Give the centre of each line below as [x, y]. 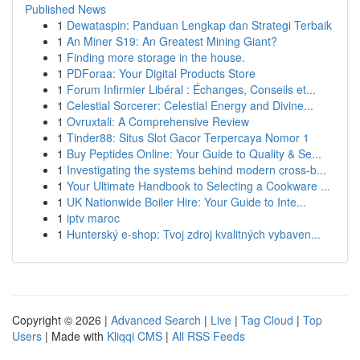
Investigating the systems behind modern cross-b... [196, 170]
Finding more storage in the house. [156, 57]
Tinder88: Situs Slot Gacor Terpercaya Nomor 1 [188, 137]
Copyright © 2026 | [61, 320]
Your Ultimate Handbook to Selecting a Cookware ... [198, 186]
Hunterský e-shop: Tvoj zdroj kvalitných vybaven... [194, 234]
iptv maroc [93, 218]
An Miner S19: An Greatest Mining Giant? [172, 41]
